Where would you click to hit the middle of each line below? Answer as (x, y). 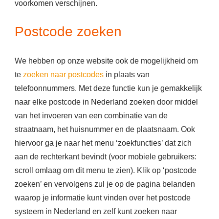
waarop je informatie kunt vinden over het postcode (103, 198)
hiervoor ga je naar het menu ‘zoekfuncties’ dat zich (103, 143)
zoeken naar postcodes (63, 75)
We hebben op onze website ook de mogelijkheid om (106, 61)
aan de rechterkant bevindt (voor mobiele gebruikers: (106, 157)
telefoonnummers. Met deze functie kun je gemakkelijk (108, 88)
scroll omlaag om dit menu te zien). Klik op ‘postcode (106, 171)
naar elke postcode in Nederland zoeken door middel (106, 102)
